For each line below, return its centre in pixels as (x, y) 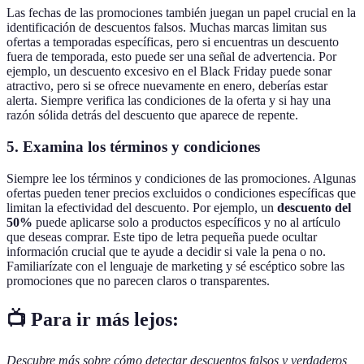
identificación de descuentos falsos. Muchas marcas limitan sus (167, 28)
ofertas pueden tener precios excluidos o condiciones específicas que (181, 193)
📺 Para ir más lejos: (93, 319)
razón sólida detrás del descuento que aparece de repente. (152, 115)
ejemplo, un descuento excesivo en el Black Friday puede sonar (169, 71)
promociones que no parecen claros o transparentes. (138, 280)
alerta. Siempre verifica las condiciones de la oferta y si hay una (169, 101)
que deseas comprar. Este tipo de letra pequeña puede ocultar (162, 236)
